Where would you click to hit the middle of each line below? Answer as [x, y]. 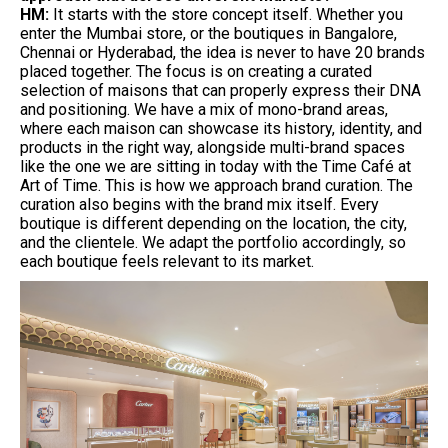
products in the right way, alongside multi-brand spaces [212, 147]
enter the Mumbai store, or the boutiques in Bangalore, [208, 33]
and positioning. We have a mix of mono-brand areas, [204, 109]
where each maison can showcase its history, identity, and [221, 128]
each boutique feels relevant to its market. [167, 261]
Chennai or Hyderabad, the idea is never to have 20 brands [222, 52]
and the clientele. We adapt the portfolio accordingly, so [213, 242]
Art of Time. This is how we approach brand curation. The [216, 185]
